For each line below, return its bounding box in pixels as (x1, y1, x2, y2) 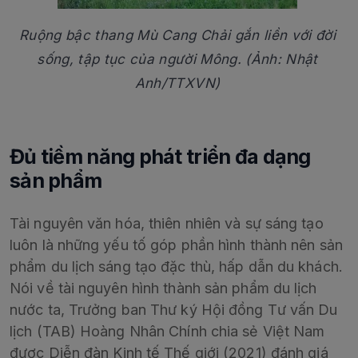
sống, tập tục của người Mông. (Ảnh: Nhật (37, 51, 318, 68)
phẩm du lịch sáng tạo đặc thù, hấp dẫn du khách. (10, 258, 343, 276)
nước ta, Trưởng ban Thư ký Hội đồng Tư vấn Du (10, 301, 338, 319)
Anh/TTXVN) (134, 75, 221, 92)
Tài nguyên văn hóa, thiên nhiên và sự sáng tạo (10, 215, 324, 233)
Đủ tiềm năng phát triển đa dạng (10, 145, 311, 169)
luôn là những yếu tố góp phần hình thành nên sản (10, 237, 343, 254)
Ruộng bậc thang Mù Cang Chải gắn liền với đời (18, 27, 336, 44)
